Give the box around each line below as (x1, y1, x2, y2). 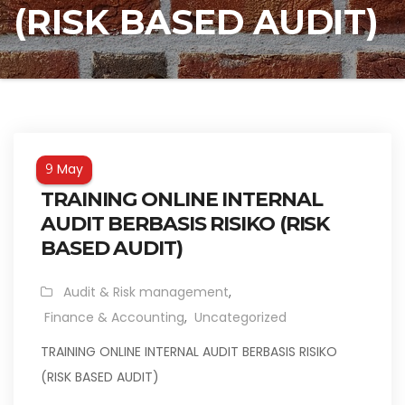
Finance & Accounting (44, 308, 184, 326)
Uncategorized (194, 308, 287, 326)
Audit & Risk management (63, 283, 229, 301)
